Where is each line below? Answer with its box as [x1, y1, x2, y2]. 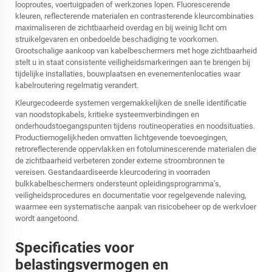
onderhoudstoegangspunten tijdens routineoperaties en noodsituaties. [15, 121, 255, 131]
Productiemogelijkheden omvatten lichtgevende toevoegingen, [15, 133, 228, 143]
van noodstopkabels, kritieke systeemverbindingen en [15, 110, 199, 120]
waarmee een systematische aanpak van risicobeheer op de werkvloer [15, 202, 256, 212]
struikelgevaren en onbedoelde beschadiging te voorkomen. [15, 35, 219, 44]
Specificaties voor [15, 239, 134, 257]
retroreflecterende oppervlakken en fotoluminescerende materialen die [15, 144, 256, 154]
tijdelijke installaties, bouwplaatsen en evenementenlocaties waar [15, 69, 240, 79]
